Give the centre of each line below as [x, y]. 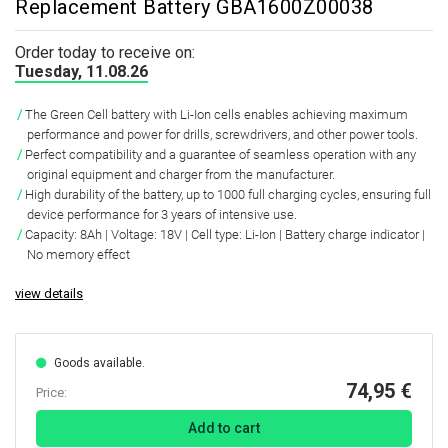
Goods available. [99, 363]
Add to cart [224, 428]
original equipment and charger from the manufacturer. [181, 174]
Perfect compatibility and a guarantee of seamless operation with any [220, 154]
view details [49, 293]
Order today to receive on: [105, 52]
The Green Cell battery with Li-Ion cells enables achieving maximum [216, 114]
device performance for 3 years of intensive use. [162, 214]
